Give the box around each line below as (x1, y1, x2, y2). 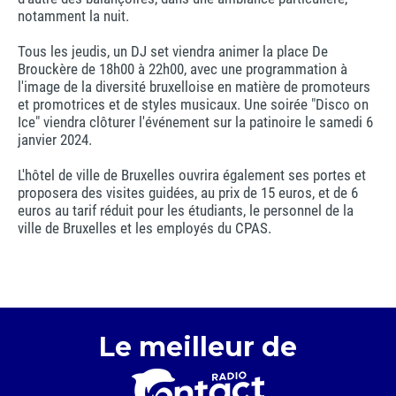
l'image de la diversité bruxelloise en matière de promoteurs (18, 77, 370, 95)
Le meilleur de (99, 330, 297, 363)
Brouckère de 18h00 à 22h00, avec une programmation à (18, 59, 347, 78)
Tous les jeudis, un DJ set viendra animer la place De (18, 42, 328, 60)
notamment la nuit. (18, 6, 129, 25)
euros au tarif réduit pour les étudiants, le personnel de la (18, 201, 354, 219)
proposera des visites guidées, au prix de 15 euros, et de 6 (18, 183, 358, 202)
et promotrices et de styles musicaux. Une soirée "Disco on (18, 95, 369, 113)
